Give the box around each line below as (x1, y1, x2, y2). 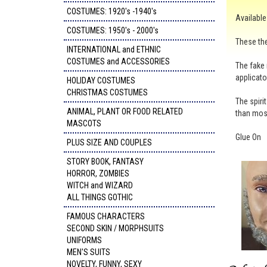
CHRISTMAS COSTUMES (67, 88, 148, 97)
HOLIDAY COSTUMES (67, 76, 135, 85)
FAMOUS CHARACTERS (67, 212, 145, 221)
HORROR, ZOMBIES (67, 169, 129, 178)
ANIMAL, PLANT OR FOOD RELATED (67, 107, 183, 116)
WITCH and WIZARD (67, 181, 133, 190)
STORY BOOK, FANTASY (67, 157, 144, 166)
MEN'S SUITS (67, 247, 110, 257)
